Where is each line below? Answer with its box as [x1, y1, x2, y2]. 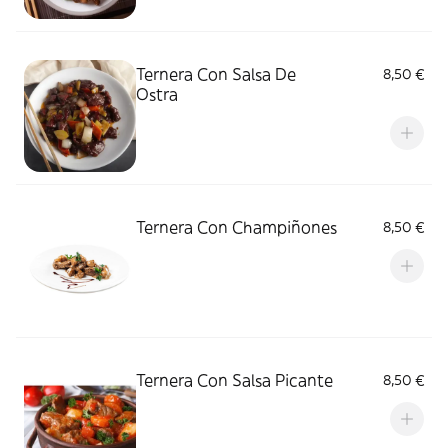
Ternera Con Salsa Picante [136, 370, 333, 390]
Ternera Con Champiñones [136, 217, 337, 237]
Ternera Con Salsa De [136, 64, 296, 84]
